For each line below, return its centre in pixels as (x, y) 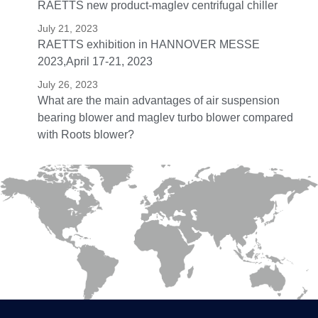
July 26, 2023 (67, 85)
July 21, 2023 (67, 29)
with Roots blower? (86, 135)
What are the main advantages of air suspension (158, 101)
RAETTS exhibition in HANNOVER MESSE (148, 45)
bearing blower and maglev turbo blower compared (165, 118)
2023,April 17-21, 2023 (95, 62)
